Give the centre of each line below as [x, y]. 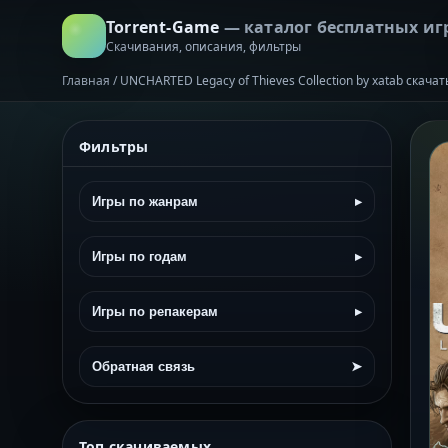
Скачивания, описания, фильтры [203, 46]
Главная [86, 80]
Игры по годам [139, 256]
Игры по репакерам [155, 311]
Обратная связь [143, 366]
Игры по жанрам [145, 201]
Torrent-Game [165, 26]
